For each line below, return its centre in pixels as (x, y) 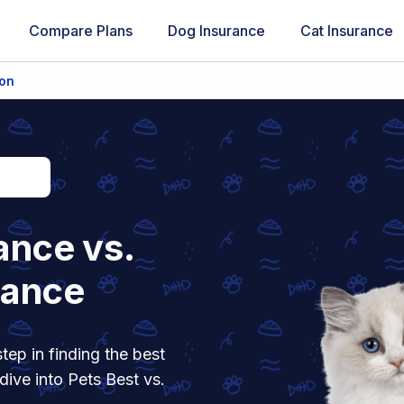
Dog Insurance (216, 30)
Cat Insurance (346, 30)
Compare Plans (80, 30)
